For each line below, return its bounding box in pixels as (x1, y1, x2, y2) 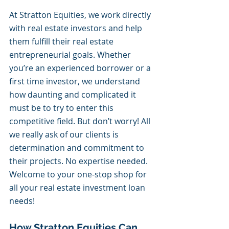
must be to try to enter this (9, 102, 116, 113)
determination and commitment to (9, 142, 146, 153)
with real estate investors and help (9, 22, 144, 34)
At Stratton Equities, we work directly (9, 9, 153, 20)
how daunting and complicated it (9, 89, 138, 100)
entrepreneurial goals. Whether (9, 49, 133, 60)
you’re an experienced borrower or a (9, 62, 153, 74)
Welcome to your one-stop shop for (9, 169, 149, 180)
